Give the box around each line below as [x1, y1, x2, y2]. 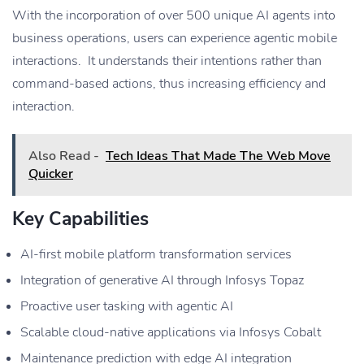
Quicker [28, 164, 73, 183]
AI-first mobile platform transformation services [20, 245, 292, 263]
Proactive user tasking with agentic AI [20, 297, 233, 315]
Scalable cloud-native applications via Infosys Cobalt [20, 323, 321, 341]
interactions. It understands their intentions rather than [12, 51, 322, 70]
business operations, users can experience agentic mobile [12, 28, 337, 47]
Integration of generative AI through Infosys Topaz [20, 271, 304, 289]
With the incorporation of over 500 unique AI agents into [12, 6, 336, 24]
